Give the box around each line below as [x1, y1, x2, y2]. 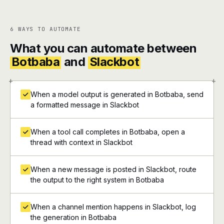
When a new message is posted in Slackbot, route [30, 165, 196, 173]
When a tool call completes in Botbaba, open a [30, 127, 185, 136]
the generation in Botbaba [30, 213, 116, 221]
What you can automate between [10, 41, 197, 55]
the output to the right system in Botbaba [30, 175, 164, 184]
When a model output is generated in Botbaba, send [30, 90, 203, 98]
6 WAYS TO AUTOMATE [10, 25, 81, 32]
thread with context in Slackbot [30, 138, 132, 146]
